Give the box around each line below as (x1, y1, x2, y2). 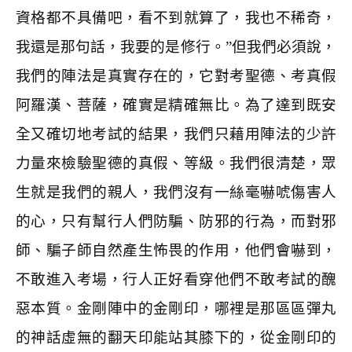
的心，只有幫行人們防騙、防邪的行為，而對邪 (16, 213, 336, 229)
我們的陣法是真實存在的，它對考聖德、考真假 (16, 68, 336, 84)
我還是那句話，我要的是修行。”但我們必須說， (16, 38, 336, 55)
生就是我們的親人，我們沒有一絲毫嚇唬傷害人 (16, 184, 336, 200)
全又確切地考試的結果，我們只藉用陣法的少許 (16, 126, 336, 142)
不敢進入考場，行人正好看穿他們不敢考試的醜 (16, 271, 336, 288)
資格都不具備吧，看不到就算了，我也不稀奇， (16, 9, 336, 26)
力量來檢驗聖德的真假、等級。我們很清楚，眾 (16, 155, 336, 171)
